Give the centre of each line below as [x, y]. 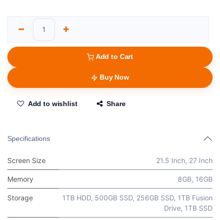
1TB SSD [199, 208]
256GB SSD [155, 198]
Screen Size [27, 161]
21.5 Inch [171, 161]
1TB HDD [77, 198]
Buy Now [114, 77]
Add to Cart [114, 57]
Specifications [29, 139]
